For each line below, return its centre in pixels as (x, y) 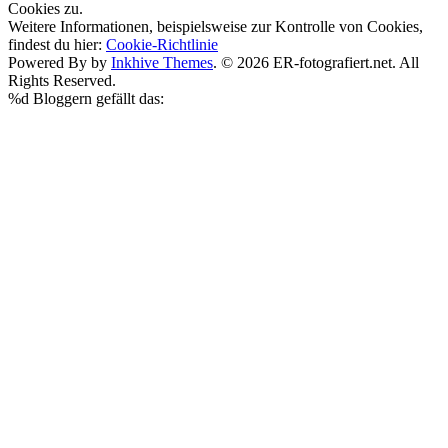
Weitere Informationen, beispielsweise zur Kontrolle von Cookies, (215, 26)
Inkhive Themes (162, 62)
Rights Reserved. (62, 80)
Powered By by (59, 62)
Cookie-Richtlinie (162, 44)
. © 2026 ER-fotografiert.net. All (316, 62)
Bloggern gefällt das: (96, 98)
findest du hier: (57, 44)
